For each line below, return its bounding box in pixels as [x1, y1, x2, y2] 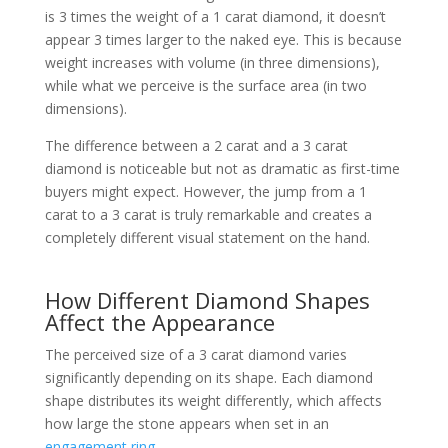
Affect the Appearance [44, 307, 275, 337]
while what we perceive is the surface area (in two [44, 76, 367, 95]
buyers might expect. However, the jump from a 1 [44, 182, 367, 201]
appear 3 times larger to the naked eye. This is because [44, 30, 402, 49]
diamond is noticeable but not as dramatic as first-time [44, 159, 400, 178]
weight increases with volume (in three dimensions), [44, 53, 380, 72]
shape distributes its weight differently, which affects [44, 391, 382, 410]
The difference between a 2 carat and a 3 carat [44, 136, 348, 155]
